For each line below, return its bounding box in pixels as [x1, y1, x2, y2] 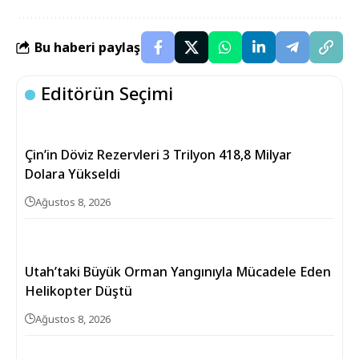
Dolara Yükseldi [25, 165, 120, 184]
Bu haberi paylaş [34, 38, 140, 56]
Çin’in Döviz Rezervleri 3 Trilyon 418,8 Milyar [25, 146, 292, 164]
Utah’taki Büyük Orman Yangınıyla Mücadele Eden [25, 263, 331, 281]
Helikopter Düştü [25, 282, 132, 301]
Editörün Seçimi [41, 81, 174, 106]
